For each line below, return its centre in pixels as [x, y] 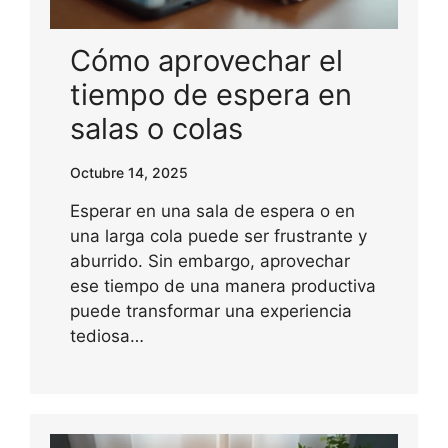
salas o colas [156, 129]
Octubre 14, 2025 [129, 173]
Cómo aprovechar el [206, 61]
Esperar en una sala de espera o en [212, 211]
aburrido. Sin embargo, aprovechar [210, 261]
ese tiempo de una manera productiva [223, 286]
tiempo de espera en [211, 95]
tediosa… [107, 336]
